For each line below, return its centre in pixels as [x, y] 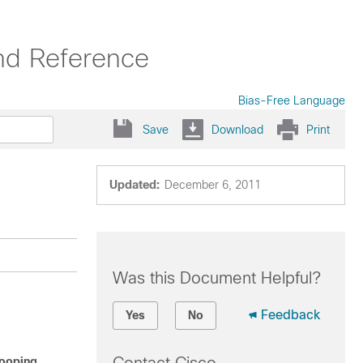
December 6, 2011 [212, 185]
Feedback [290, 315]
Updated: [134, 185]
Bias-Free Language [292, 100]
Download [237, 129]
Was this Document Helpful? [216, 278]
